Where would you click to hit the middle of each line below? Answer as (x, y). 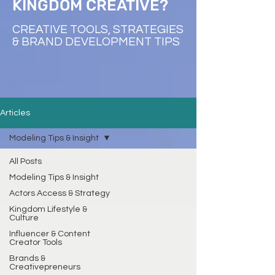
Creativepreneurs (45, 267)
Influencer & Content (50, 234)
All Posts (25, 161)
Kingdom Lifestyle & (48, 209)
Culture (24, 218)
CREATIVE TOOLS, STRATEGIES (98, 29)
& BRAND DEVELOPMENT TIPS (97, 42)
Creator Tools (36, 242)
